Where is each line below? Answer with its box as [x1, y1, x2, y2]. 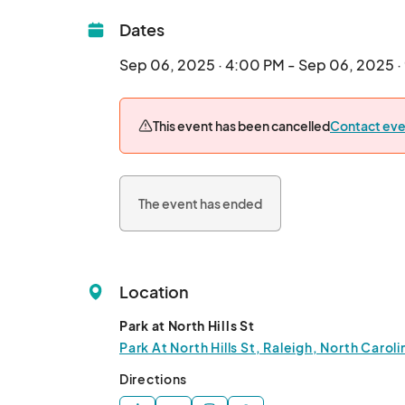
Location [119, 281, 189, 302]
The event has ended [138, 195, 262, 212]
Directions [119, 371, 187, 387]
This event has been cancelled [153, 118, 330, 134]
